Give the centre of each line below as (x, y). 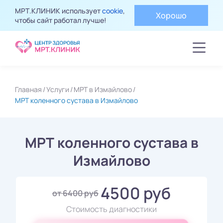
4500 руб (136, 193)
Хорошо (171, 15)
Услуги (58, 89)
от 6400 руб (75, 193)
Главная (28, 89)
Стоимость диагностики (111, 209)
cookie (112, 11)
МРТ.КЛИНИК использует (58, 11)
